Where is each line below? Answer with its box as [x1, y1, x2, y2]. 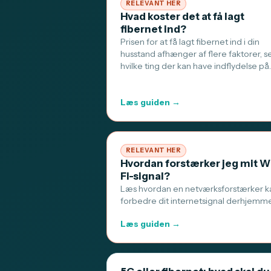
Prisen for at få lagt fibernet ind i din [120, 37, 260, 47]
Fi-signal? [120, 170, 170, 182]
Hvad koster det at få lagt [120, 10, 244, 22]
